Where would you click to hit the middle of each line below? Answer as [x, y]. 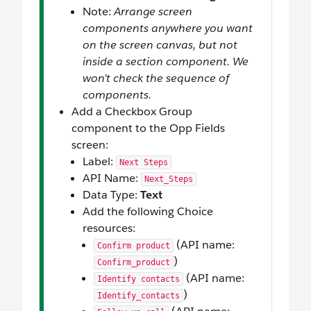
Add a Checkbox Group [132, 112]
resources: [109, 228]
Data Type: [111, 195]
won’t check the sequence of [156, 78]
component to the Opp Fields [148, 128]
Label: [99, 162]
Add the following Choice [148, 212]
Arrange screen [153, 12]
